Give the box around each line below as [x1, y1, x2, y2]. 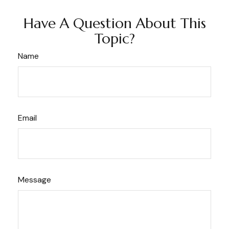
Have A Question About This [23, 14, 206, 33]
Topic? [94, 30, 135, 48]
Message [18, 174, 51, 186]
